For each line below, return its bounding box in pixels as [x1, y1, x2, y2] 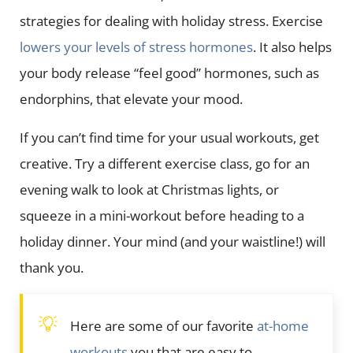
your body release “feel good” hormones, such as [19, 64, 319, 83]
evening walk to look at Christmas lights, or [19, 180, 279, 199]
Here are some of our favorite [69, 317, 257, 336]
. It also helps [252, 38, 332, 57]
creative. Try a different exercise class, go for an [19, 154, 310, 173]
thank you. [19, 258, 87, 277]
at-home [256, 317, 309, 336]
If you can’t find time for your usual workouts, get [19, 128, 319, 147]
